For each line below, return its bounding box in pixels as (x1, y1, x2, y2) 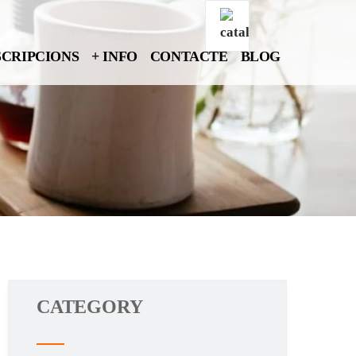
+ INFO (91, 48, 137, 64)
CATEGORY (37, 296, 143, 317)
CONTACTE (149, 48, 228, 64)
